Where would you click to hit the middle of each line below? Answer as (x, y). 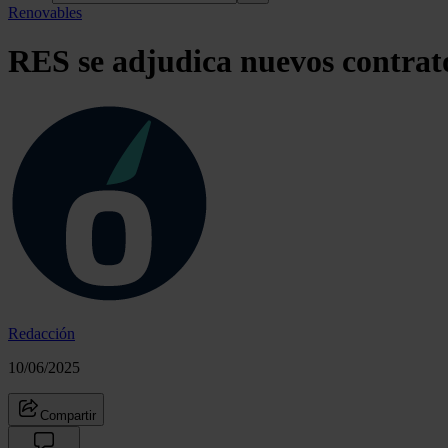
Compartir (68, 415)
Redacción (41, 333)
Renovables (45, 12)
